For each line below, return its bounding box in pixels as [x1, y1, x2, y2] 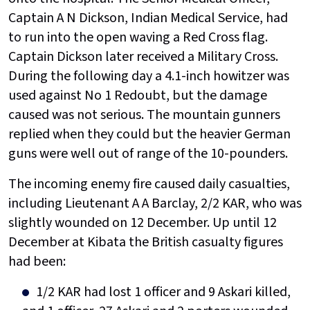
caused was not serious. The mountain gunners [8, 105, 280, 125]
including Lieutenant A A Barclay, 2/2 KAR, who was [8, 194, 302, 214]
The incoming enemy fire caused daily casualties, [8, 174, 290, 194]
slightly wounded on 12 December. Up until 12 [8, 213, 277, 233]
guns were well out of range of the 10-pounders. [8, 144, 288, 164]
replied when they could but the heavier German [8, 125, 291, 145]
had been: [8, 252, 66, 272]
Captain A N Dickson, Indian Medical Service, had [8, 8, 288, 28]
